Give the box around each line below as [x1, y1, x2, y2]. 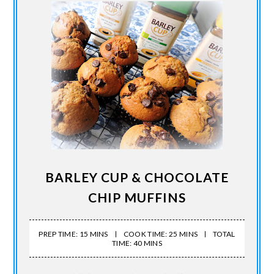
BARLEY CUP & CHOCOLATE [45, 169, 229, 185]
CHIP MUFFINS [88, 189, 186, 205]
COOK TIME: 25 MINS [123, 229, 198, 239]
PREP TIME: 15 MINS [39, 229, 108, 239]
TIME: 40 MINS [112, 238, 162, 248]
